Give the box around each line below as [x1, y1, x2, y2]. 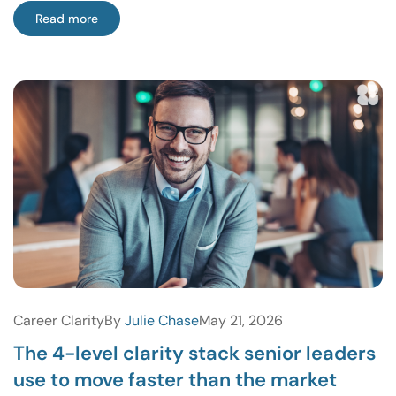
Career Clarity [13, 311, 104, 331]
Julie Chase [125, 311, 199, 331]
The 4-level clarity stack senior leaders [13, 340, 376, 367]
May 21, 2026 [199, 311, 283, 331]
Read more [35, 11, 98, 27]
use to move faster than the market [13, 367, 337, 393]
